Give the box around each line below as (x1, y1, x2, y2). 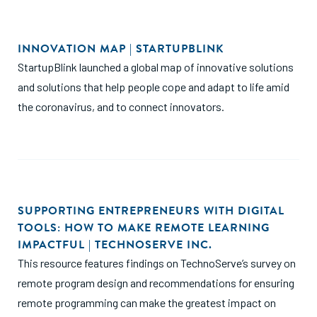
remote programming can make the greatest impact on (18, 296, 276, 309)
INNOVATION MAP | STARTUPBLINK (18, 40, 224, 57)
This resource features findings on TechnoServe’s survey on (18, 256, 296, 270)
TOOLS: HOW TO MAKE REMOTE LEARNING (18, 219, 270, 236)
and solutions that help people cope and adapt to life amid (18, 80, 289, 93)
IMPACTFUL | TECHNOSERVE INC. (18, 236, 212, 253)
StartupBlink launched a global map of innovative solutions (18, 60, 294, 74)
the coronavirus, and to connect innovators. (18, 100, 224, 113)
